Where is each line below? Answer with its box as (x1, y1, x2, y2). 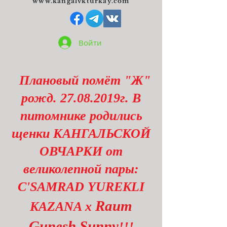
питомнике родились (20, 108, 142, 123)
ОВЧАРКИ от (40, 144, 123, 159)
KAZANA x (30, 199, 95, 214)
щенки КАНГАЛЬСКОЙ (12, 126, 150, 141)
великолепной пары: (23, 162, 139, 176)
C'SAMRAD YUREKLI (18, 179, 144, 194)
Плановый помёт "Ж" (15, 73, 150, 88)
